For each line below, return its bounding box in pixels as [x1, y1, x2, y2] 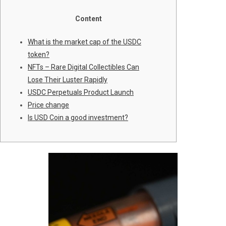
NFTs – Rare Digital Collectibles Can [28, 63, 139, 71]
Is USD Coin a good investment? [28, 114, 128, 122]
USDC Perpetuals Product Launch [28, 88, 134, 96]
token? [28, 50, 49, 59]
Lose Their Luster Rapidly [28, 76, 107, 84]
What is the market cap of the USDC [28, 38, 141, 46]
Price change [28, 101, 69, 109]
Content [75, 15, 102, 23]
